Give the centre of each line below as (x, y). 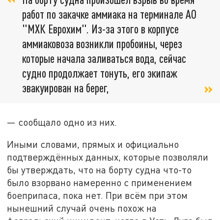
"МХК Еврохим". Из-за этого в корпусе (100, 28)
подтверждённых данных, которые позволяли (108, 157)
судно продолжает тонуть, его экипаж (100, 73)
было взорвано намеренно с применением (100, 183)
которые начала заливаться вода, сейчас (104, 58)
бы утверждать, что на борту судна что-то (99, 170)
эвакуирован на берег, (66, 87)
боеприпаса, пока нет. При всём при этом (97, 195)
